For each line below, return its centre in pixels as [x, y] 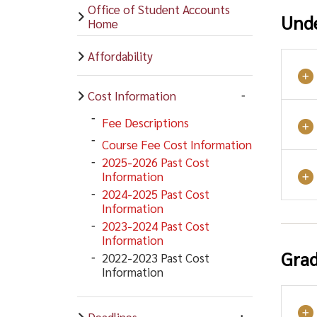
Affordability [120, 56]
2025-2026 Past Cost [155, 162]
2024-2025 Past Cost [155, 194]
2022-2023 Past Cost [155, 258]
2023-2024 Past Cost [155, 226]
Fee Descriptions [145, 122]
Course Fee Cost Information [177, 144]
